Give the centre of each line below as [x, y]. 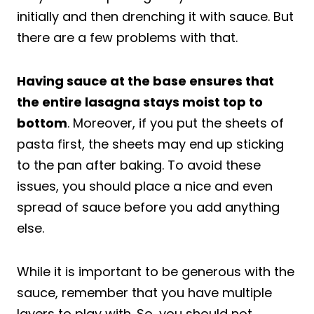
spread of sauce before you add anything [148, 207]
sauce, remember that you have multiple [144, 292]
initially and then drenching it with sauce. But [155, 16]
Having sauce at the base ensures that [145, 81]
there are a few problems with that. [127, 37]
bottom [42, 123]
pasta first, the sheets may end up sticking [150, 144]
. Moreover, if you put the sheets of [176, 123]
